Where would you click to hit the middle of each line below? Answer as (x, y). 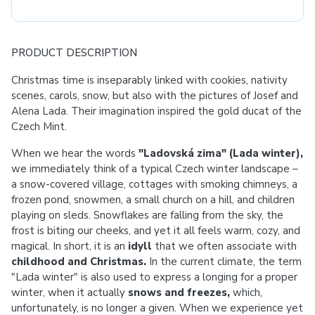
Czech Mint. (39, 127)
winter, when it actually (70, 292)
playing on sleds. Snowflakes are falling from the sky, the (147, 215)
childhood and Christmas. (79, 262)
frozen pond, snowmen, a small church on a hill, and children (153, 200)
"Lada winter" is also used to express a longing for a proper (154, 277)
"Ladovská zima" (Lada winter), (221, 153)
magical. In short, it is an (70, 246)
